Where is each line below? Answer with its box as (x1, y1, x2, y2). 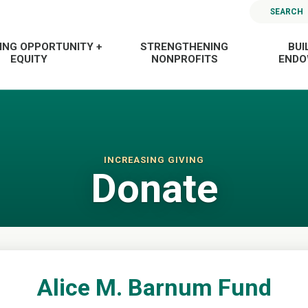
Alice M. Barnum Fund (36, 274, 272, 301)
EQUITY (10, 52, 48, 65)
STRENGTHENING (140, 40, 229, 53)
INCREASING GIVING (104, 155, 204, 165)
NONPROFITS (151, 52, 218, 65)
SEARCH (270, 6, 304, 16)
